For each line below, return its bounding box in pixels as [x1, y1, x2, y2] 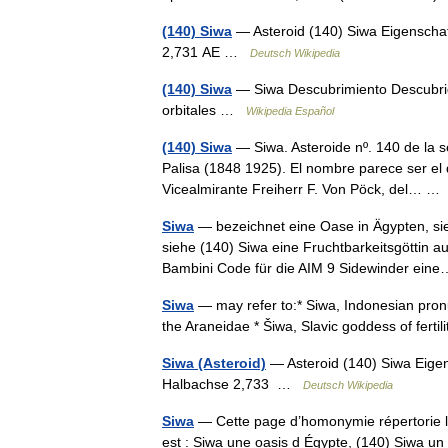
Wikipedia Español [246, 105, 334, 117]
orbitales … [162, 102, 246, 118]
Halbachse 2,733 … [162, 376, 303, 392]
